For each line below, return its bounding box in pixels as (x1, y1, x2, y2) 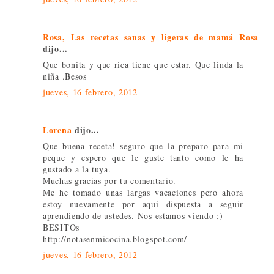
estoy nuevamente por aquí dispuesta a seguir (43, 198, 243, 210)
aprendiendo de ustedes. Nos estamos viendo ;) (43, 209, 223, 221)
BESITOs (43, 221, 80, 233)
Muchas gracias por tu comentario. (43, 174, 177, 187)
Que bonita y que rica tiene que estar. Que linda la (43, 58, 243, 70)
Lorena (43, 123, 72, 136)
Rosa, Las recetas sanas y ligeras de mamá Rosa (43, 30, 259, 43)
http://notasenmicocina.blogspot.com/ (43, 232, 188, 245)
